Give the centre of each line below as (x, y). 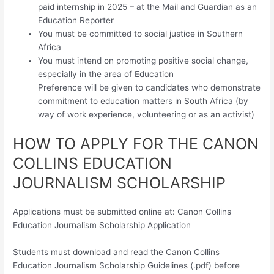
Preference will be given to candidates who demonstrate (150, 88)
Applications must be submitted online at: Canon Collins (122, 211)
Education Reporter (76, 20)
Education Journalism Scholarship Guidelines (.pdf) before (127, 265)
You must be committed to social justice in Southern (141, 34)
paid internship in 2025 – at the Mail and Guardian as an (148, 7)
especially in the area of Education (106, 74)
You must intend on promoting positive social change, (143, 61)
